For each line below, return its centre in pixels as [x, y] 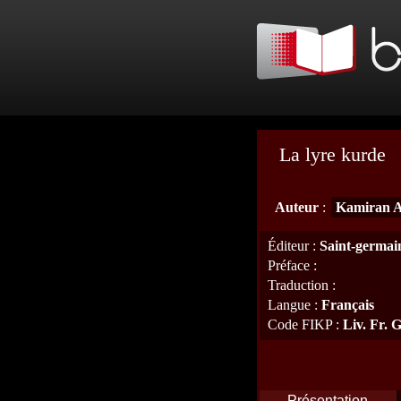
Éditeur [288, 246]
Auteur [297, 207]
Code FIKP [300, 324]
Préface [289, 265]
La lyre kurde [333, 154]
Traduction [298, 285]
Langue [289, 305]
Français [348, 305]
